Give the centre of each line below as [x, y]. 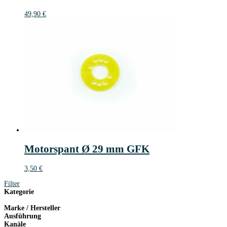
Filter [12, 183]
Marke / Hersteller [32, 208]
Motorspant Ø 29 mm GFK [87, 149]
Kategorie [19, 192]
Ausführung [23, 216]
